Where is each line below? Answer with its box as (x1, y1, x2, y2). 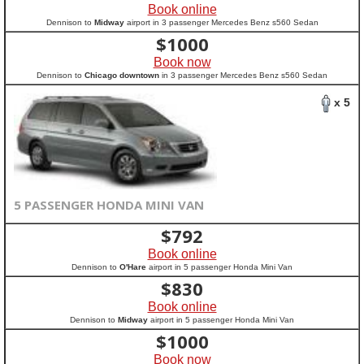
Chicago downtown (84, 71, 159, 80)
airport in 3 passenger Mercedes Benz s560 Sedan (123, 18, 318, 27)
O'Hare (119, 262, 146, 271)
